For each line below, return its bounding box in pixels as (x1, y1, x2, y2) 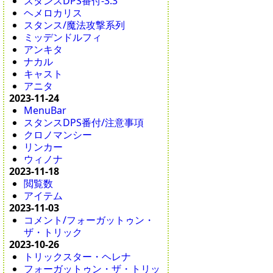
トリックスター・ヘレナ (24, 250, 132, 264)
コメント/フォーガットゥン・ (24, 213, 155, 227)
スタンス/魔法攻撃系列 (24, 18, 126, 32)
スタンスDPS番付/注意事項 (24, 116, 144, 130)
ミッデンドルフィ (24, 30, 102, 44)
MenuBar (24, 104, 67, 118)
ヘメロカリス (24, 6, 83, 20)
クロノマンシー (24, 128, 93, 142)
